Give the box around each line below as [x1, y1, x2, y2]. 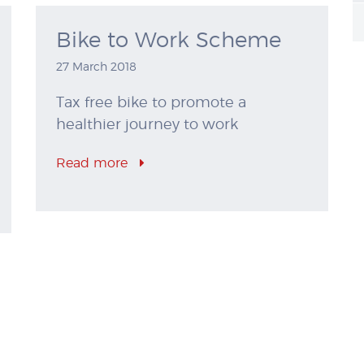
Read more [56, 157, 132, 171]
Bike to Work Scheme [56, 30, 281, 52]
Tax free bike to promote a [56, 96, 246, 111]
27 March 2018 [56, 62, 136, 74]
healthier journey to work [56, 118, 238, 133]
